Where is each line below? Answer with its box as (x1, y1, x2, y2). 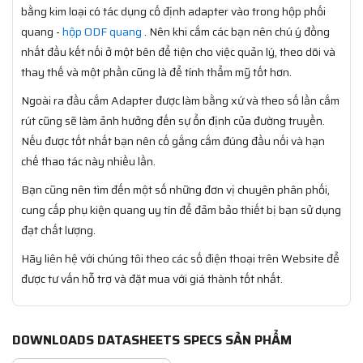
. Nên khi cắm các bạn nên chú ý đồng (142, 22, 330, 41)
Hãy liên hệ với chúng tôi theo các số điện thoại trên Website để (21, 249, 340, 267)
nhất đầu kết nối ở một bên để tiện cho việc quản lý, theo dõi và (21, 42, 335, 61)
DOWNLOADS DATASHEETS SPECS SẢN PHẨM (12, 329, 292, 350)
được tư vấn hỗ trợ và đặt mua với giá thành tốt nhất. (21, 269, 283, 288)
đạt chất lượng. (21, 220, 96, 239)
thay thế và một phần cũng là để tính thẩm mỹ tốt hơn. (21, 62, 292, 81)
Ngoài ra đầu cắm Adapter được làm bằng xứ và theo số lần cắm (21, 91, 340, 109)
